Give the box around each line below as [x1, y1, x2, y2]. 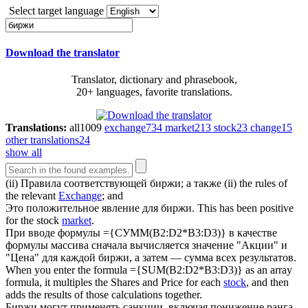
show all [5, 146, 42, 159]
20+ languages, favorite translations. [76, 86, 232, 98]
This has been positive [197, 202, 294, 214]
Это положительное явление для [5, 202, 161, 214]
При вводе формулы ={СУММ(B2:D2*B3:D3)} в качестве [5, 227, 277, 239]
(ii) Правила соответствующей [5, 177, 150, 190]
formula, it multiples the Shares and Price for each [5, 276, 223, 289]
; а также [181, 177, 221, 190]
